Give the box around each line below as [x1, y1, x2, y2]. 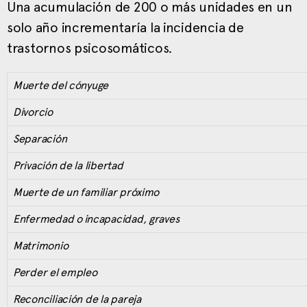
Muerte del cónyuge [13, 78, 109, 92]
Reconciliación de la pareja [13, 292, 141, 306]
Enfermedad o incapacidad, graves [13, 212, 180, 225]
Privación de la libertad [13, 158, 123, 172]
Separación [13, 132, 67, 145]
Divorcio [13, 105, 53, 119]
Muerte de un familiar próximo [13, 185, 160, 199]
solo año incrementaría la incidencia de [7, 19, 244, 36]
